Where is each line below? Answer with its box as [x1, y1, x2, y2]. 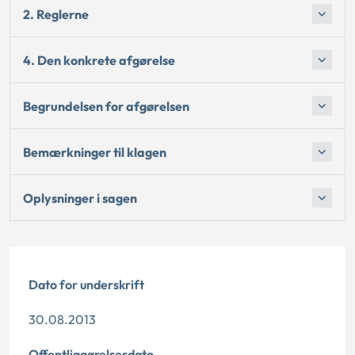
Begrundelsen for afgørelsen [23, 97, 189, 114]
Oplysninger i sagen [23, 189, 137, 206]
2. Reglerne [23, 6, 89, 22]
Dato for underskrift [29, 277, 144, 293]
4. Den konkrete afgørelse [23, 52, 175, 68]
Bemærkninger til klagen [23, 143, 166, 160]
